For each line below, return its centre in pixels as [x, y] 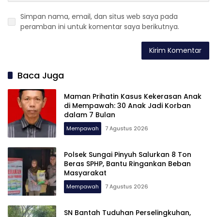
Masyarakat [85, 173]
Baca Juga [41, 76]
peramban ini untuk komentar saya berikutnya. [100, 27]
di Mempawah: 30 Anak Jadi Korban [127, 105]
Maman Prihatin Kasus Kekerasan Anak [133, 96]
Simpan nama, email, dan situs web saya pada [99, 17]
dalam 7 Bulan [90, 115]
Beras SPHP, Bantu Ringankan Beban [127, 163]
